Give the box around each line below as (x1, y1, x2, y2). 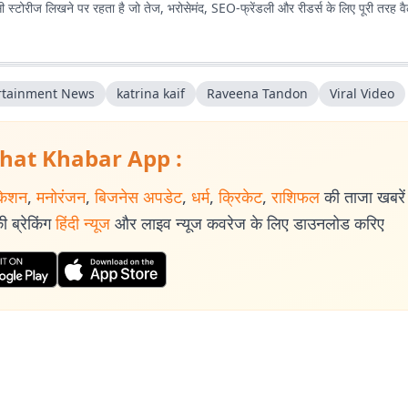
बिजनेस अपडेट (95, 185, 182, 208)
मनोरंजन (36, 185, 86, 208)
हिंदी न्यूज (56, 211, 110, 234)
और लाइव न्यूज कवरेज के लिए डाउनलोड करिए (115, 211, 384, 234)
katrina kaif (117, 84, 185, 102)
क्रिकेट (219, 185, 262, 208)
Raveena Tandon (207, 84, 308, 102)
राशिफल (271, 185, 320, 208)
